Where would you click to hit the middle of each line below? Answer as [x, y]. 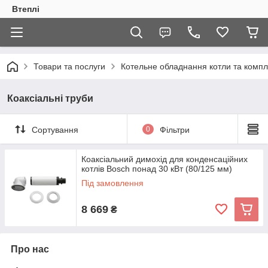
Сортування [55, 130]
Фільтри [174, 130]
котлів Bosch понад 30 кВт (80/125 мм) [157, 169]
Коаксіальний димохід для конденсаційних [165, 159]
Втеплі [26, 9]
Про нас [30, 249]
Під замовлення [112, 183]
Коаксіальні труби [50, 98]
